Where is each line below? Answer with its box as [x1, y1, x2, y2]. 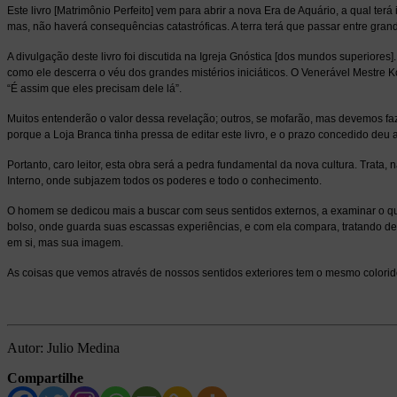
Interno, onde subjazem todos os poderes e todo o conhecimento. [7, 175, 324, 188]
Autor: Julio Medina [7, 340, 120, 356]
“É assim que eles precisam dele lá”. [7, 82, 182, 96]
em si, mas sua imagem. [7, 237, 126, 250]
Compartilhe [7, 370, 83, 386]
